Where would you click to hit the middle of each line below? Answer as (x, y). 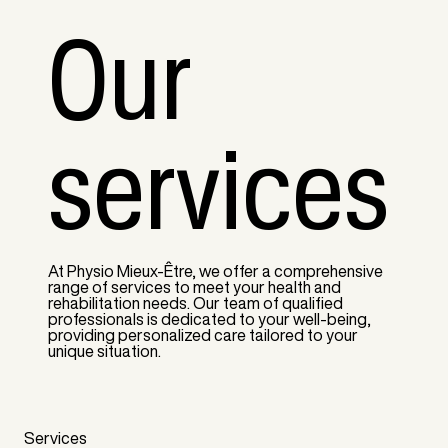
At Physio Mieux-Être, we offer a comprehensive (215, 270)
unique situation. (104, 350)
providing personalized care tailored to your (202, 334)
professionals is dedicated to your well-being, (209, 318)
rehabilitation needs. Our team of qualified (195, 302)
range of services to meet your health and (194, 286)
